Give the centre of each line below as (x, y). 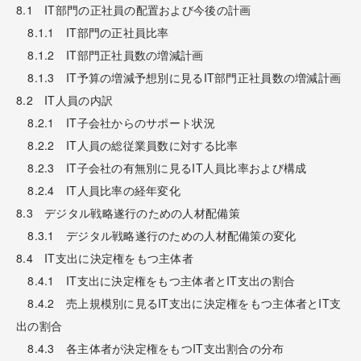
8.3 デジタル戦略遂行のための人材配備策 (128, 212)
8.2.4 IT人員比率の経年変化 (99, 190)
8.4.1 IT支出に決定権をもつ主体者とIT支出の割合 (156, 280)
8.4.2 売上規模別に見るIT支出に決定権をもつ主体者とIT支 (179, 303)
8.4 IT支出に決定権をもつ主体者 (105, 257)
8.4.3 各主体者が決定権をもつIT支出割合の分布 (150, 348)
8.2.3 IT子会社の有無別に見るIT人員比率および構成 (162, 167)
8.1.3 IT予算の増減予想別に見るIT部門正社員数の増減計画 (179, 77)
